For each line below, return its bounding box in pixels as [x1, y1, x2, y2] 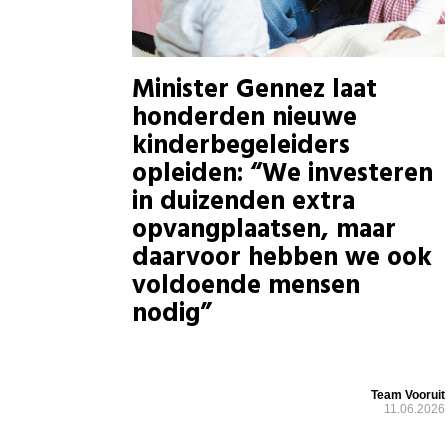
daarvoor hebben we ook [132, 238, 432, 280]
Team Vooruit [371, 387, 446, 402]
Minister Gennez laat [132, 70, 377, 112]
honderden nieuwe [132, 98, 357, 140]
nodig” [132, 294, 212, 336]
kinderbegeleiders [132, 126, 350, 168]
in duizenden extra [132, 182, 355, 224]
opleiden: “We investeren [132, 154, 433, 196]
